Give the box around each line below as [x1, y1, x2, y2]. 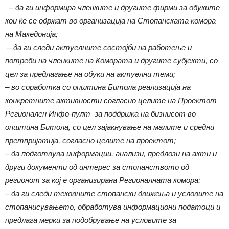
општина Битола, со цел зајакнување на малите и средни [5, 121, 214, 132]
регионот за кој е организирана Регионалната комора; [5, 174, 200, 186]
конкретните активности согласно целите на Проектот [5, 95, 217, 106]
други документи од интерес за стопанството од [5, 161, 189, 172]
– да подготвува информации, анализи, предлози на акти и [5, 148, 217, 159]
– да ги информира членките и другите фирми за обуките [5, 2, 220, 13]
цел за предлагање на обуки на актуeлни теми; [5, 68, 175, 79]
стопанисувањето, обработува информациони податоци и [5, 201, 220, 212]
